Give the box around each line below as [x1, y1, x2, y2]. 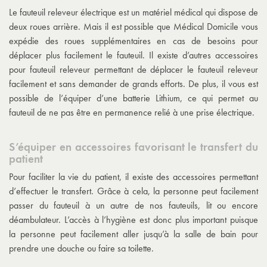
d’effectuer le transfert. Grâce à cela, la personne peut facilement [9, 184, 258, 197]
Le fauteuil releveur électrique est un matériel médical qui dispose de [9, 5, 258, 18]
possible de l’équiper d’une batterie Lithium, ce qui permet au [9, 91, 258, 104]
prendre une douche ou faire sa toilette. [9, 241, 154, 254]
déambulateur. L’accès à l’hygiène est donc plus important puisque [9, 213, 258, 226]
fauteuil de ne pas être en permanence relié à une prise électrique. [9, 105, 254, 119]
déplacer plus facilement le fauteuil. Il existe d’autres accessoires [9, 48, 258, 61]
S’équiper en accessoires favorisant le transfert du [9, 139, 258, 154]
